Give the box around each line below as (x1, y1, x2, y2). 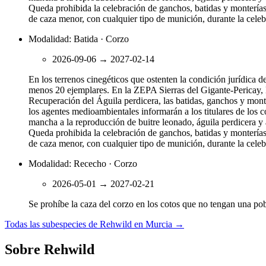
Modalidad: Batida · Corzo (28, 34, 129, 45)
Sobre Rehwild (5, 241, 94, 257)
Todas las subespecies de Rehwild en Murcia (5, 219, 172, 230)
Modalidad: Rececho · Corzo (28, 159, 137, 169)
